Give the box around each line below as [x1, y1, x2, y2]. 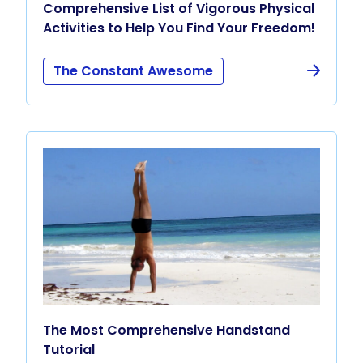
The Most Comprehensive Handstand [43, 320, 290, 340]
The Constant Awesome [53, 62, 213, 81]
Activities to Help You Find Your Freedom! [43, 19, 315, 38]
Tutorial [43, 340, 95, 359]
